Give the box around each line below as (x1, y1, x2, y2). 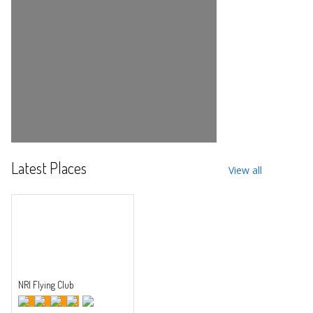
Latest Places (11, 157, 87, 177)
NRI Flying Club (17, 278, 74, 291)
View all (228, 163, 262, 177)
